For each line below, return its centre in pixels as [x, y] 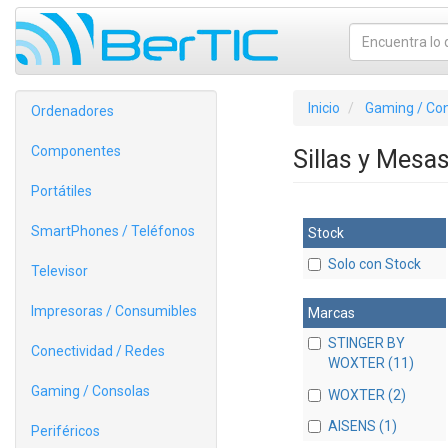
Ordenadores [72, 111]
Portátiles [61, 191]
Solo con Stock [374, 264]
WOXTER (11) [370, 363]
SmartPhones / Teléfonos [113, 231]
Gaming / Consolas [90, 391]
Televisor [59, 271]
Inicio [323, 108]
